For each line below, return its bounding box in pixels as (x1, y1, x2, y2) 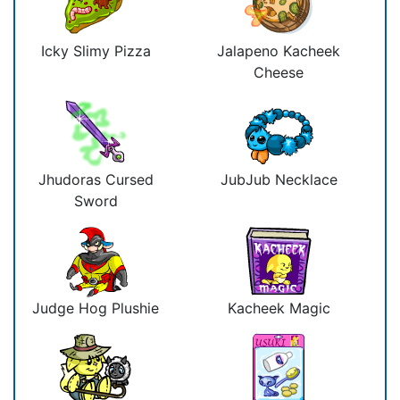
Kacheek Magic (227, 298, 330, 317)
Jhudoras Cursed (37, 170, 154, 188)
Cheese (254, 62, 304, 81)
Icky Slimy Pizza (40, 41, 151, 60)
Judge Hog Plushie (32, 298, 159, 317)
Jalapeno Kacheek (217, 41, 340, 60)
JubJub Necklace (220, 170, 337, 188)
